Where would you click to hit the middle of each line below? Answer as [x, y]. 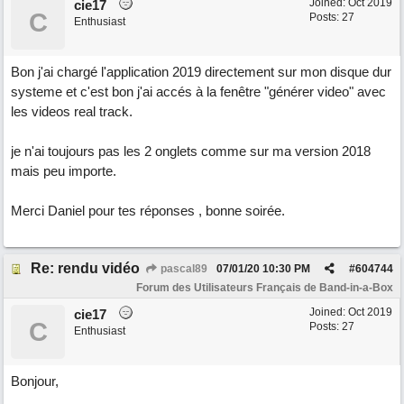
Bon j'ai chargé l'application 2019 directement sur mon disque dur [201, 72]
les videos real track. [72, 111]
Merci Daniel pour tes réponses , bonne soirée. [148, 211]
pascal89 [183, 269]
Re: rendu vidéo [85, 268]
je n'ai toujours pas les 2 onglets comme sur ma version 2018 [191, 151]
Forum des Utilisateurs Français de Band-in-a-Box [265, 288]
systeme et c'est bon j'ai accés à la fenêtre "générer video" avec [198, 92]
